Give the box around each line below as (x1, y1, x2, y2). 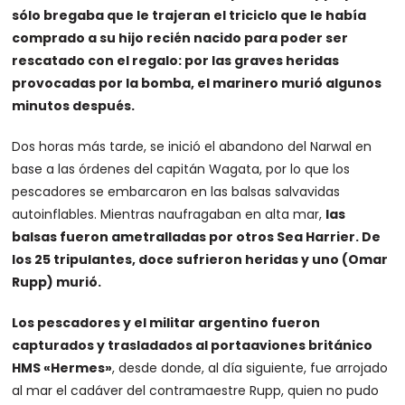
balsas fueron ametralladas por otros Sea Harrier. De (12, 228, 381, 247)
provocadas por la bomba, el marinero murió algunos (12, 74, 382, 93)
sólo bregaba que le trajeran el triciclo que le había (12, 6, 367, 25)
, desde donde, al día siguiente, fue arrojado (112, 359, 389, 378)
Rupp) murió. (12, 273, 102, 292)
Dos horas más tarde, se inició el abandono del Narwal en (12, 137, 372, 156)
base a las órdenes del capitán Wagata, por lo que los (12, 160, 351, 179)
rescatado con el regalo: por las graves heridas (12, 52, 340, 71)
